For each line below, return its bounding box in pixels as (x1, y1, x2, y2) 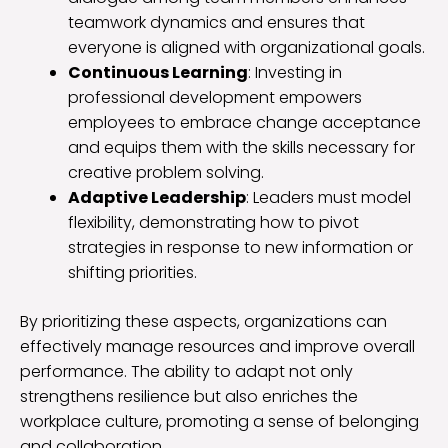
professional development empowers (68, 86, 362, 110)
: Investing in (248, 61, 342, 85)
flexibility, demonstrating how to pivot (68, 211, 359, 235)
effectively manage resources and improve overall (20, 335, 415, 359)
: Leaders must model (246, 186, 411, 210)
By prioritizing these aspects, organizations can (20, 310, 387, 334)
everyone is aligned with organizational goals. (68, 36, 425, 60)
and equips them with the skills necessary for (68, 136, 415, 160)
